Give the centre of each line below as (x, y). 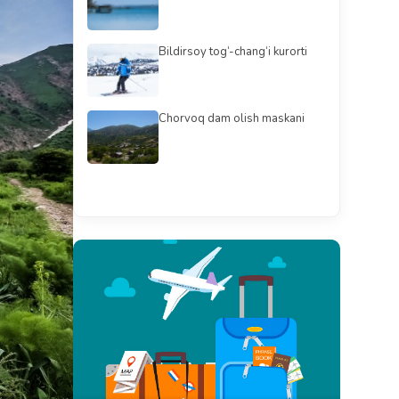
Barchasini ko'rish (207, 186)
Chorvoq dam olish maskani (232, 118)
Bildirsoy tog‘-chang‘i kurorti (233, 52)
